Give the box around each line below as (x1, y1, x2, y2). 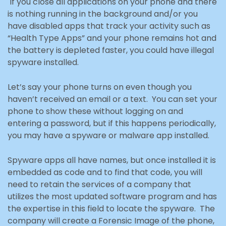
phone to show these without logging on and (8, 105, 183, 117)
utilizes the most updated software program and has (8, 190, 217, 202)
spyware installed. (8, 56, 79, 68)
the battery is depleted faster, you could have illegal (8, 44, 214, 56)
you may (8, 129, 41, 141)
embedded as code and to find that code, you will (8, 166, 202, 178)
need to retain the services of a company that (8, 178, 191, 190)
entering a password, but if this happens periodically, (8, 117, 216, 129)
